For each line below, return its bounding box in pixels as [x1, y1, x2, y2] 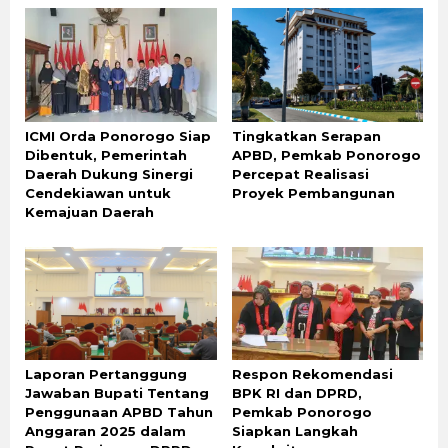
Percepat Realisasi [231, 165, 369, 182]
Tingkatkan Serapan [231, 127, 381, 144]
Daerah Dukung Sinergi [25, 165, 193, 182]
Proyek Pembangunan [231, 184, 395, 201]
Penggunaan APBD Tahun [25, 404, 213, 421]
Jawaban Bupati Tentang [25, 385, 209, 402]
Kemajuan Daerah [25, 203, 154, 220]
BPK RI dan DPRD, [231, 385, 362, 402]
